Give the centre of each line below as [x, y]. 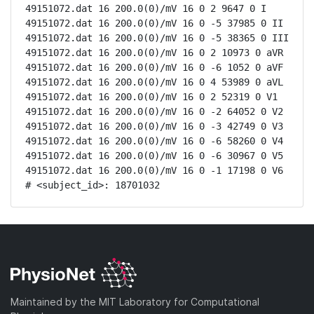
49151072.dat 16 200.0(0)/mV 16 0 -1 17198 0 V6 [154, 170]
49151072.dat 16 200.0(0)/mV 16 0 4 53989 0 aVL [154, 82]
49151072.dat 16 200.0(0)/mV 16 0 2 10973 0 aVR [154, 53]
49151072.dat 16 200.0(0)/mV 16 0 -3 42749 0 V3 [154, 126]
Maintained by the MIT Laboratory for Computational [135, 301]
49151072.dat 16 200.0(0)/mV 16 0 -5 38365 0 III [157, 38]
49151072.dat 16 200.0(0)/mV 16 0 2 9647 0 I [146, 8]
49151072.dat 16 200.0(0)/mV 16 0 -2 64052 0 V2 [154, 111]
